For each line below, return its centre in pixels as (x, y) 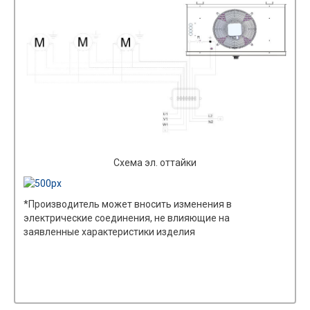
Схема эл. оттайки (155, 162)
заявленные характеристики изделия (109, 231)
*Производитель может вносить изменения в (128, 204)
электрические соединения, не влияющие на (127, 218)
